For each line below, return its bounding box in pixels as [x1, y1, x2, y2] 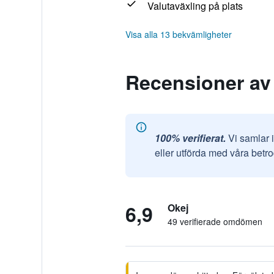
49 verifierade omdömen [167, 215, 262, 228]
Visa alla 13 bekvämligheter [125, 28, 232, 40]
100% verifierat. [154, 131, 226, 145]
